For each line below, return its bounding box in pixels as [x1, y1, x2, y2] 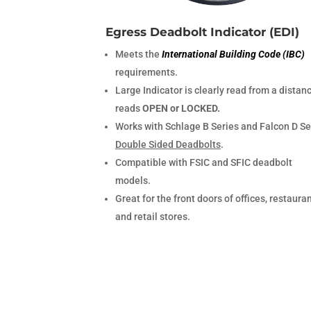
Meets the [115, 49, 162, 60]
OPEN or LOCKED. [142, 103, 220, 115]
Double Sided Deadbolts [115, 139, 221, 151]
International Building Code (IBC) [162, 49, 305, 60]
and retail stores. [115, 211, 190, 223]
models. [115, 175, 151, 187]
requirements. [115, 67, 178, 78]
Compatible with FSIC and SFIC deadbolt [115, 157, 292, 169]
